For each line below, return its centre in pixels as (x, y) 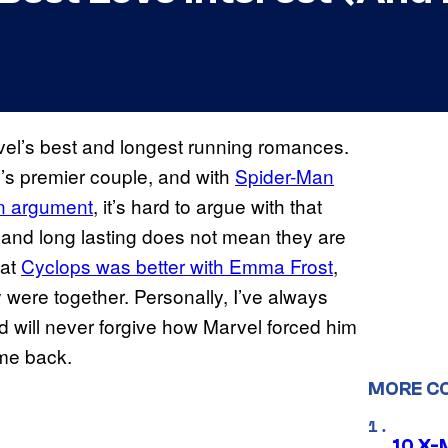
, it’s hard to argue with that (207, 206)
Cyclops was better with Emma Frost (177, 266)
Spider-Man (284, 176)
